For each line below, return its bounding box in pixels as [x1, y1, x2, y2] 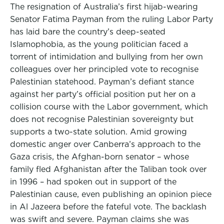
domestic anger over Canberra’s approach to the [10, 139, 200, 149]
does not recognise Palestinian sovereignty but [10, 114, 193, 124]
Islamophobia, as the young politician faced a [10, 39, 188, 49]
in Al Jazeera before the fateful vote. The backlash [10, 202, 206, 211]
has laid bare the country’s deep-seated [10, 27, 165, 36]
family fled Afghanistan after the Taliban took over [10, 164, 206, 174]
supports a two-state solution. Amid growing [10, 127, 187, 136]
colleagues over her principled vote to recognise [10, 64, 198, 74]
